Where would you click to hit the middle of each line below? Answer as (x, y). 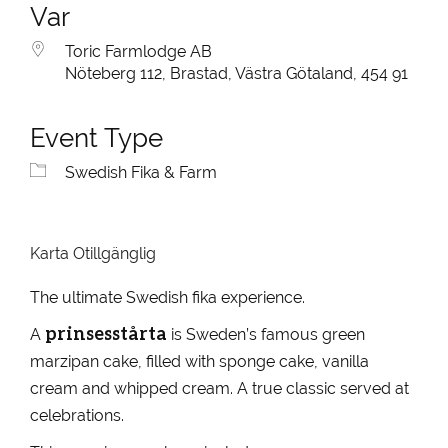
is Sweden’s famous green (266, 334)
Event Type (96, 138)
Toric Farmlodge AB (138, 51)
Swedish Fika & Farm (141, 172)
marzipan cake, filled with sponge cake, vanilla (199, 361)
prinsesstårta (106, 333)
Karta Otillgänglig (93, 253)
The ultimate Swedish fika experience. (167, 297)
